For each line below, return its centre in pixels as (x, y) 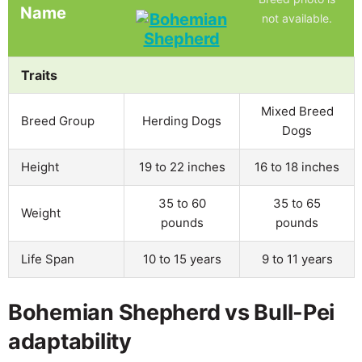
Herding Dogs (182, 120)
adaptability (70, 341)
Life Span (48, 259)
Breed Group (58, 120)
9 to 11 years (297, 259)
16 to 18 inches (297, 166)
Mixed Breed (297, 111)
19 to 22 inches (182, 166)
